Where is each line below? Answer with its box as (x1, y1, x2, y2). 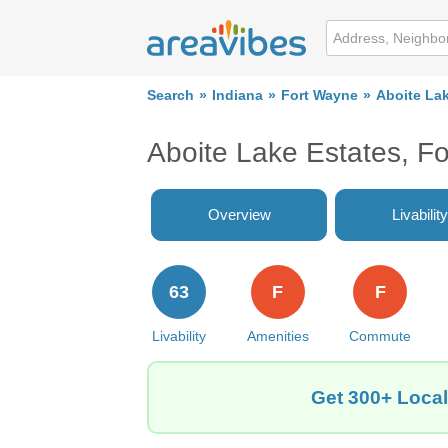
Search (147, 88, 194, 103)
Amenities (246, 328, 309, 344)
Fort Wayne (281, 88, 358, 103)
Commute (349, 328, 412, 344)
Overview (207, 206, 271, 223)
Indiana (212, 88, 263, 103)
